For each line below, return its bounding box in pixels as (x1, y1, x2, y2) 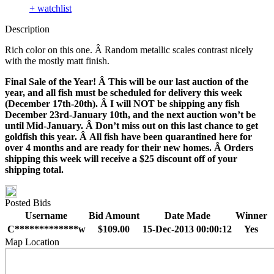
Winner (235, 210, 267, 221)
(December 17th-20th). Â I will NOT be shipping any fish (5, 98, 240, 109)
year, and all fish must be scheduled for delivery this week (5, 87, 242, 98)
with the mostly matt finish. (5, 56, 109, 67)
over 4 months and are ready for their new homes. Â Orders (5, 143, 253, 154)
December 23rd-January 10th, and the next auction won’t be (5, 109, 256, 120)
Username (25, 210, 67, 221)
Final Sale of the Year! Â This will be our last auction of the (5, 76, 248, 87)
